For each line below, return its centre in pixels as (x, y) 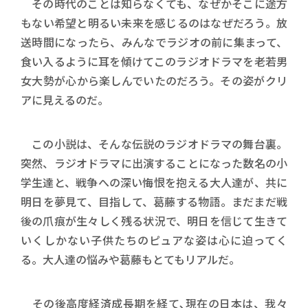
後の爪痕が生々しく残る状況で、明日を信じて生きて (154, 221)
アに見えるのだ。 (65, 100)
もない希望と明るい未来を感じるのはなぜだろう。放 (154, 23)
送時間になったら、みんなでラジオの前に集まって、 (154, 42)
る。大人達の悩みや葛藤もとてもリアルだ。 (130, 259)
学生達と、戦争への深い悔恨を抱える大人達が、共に (154, 182)
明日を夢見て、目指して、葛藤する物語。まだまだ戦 (154, 201)
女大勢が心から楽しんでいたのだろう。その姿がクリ (154, 80)
